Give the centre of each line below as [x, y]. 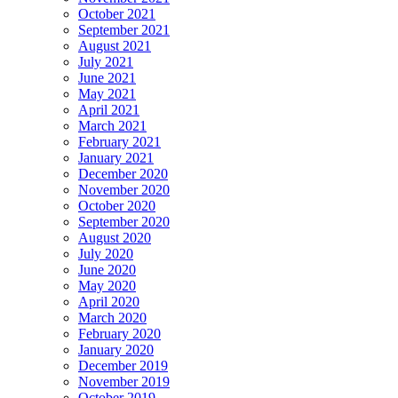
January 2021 [116, 157]
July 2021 [106, 61]
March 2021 [112, 125]
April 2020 [109, 301]
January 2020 [116, 349]
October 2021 [117, 13]
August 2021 [115, 45]
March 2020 [112, 317]
